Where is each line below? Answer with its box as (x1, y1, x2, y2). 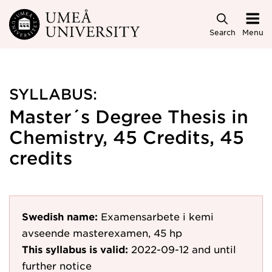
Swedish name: (22, 210, 98, 222)
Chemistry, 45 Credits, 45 (9, 127, 244, 147)
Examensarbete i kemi (101, 210, 214, 222)
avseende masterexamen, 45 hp (22, 226, 182, 239)
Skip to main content (2, 12, 123, 26)
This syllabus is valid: (22, 243, 128, 255)
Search (209, 27, 236, 37)
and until (192, 243, 236, 255)
